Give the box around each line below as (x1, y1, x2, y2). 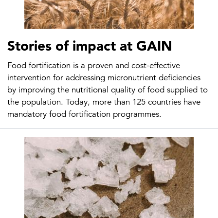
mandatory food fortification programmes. (7, 109, 164, 119)
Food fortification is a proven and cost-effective (7, 60, 180, 71)
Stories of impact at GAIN (7, 37, 172, 54)
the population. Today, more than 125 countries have (7, 97, 200, 107)
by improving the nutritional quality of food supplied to (7, 85, 208, 95)
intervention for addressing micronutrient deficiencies (7, 73, 200, 83)
